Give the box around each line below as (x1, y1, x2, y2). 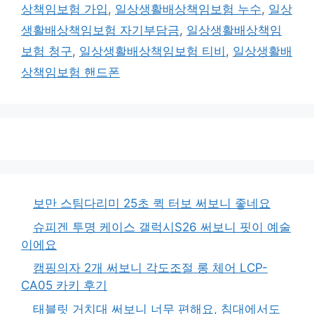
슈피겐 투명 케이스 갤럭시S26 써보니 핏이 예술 (33, 219, 291, 234)
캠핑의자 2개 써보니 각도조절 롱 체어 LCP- (33, 261, 268, 275)
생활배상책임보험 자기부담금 (21, 23, 179, 37)
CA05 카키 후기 (21, 278, 107, 292)
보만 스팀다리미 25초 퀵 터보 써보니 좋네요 (33, 196, 271, 210)
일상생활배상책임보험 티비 (79, 44, 226, 58)
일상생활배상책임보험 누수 (115, 2, 261, 16)
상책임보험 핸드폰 (21, 65, 120, 79)
